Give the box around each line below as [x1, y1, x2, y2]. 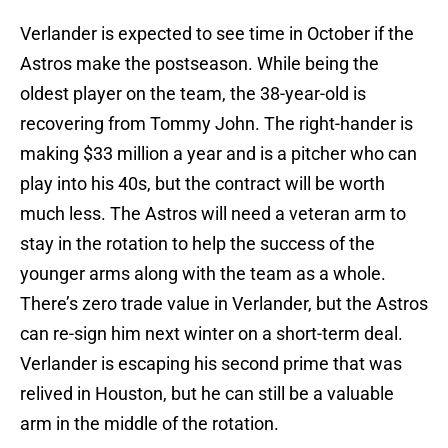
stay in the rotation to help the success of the [20, 233, 375, 255]
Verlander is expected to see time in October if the [20, 23, 414, 45]
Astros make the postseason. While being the [20, 53, 379, 75]
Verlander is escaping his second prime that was [20, 353, 402, 375]
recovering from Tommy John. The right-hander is [20, 113, 413, 135]
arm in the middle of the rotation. [20, 413, 279, 435]
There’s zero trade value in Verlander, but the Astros [20, 293, 428, 315]
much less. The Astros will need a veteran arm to [20, 203, 406, 225]
